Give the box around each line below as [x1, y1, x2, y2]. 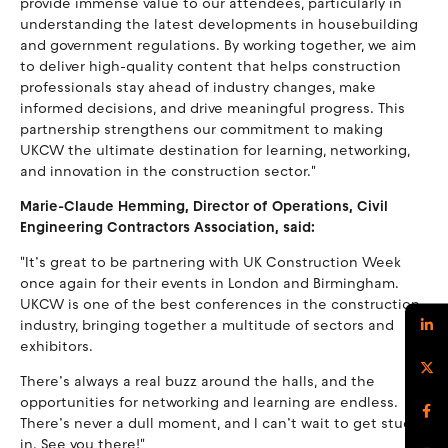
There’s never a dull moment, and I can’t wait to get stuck [20, 414, 418, 432]
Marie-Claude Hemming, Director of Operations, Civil [20, 197, 388, 215]
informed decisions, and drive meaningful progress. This [20, 99, 405, 117]
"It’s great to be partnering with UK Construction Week [20, 253, 401, 271]
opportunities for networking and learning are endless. [20, 393, 398, 411]
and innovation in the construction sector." [20, 162, 316, 180]
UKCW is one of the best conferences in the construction [20, 295, 420, 313]
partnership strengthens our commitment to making [20, 120, 383, 138]
